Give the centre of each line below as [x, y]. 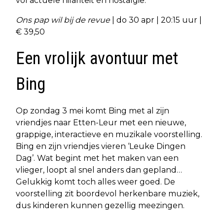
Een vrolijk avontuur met [97, 58]
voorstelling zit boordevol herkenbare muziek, [108, 193]
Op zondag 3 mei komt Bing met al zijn [92, 110]
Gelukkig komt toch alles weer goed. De [95, 182]
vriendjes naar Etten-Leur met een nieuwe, [101, 122]
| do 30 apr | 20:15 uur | [157, 20]
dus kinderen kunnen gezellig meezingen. [100, 205]
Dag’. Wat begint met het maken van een [97, 158]
